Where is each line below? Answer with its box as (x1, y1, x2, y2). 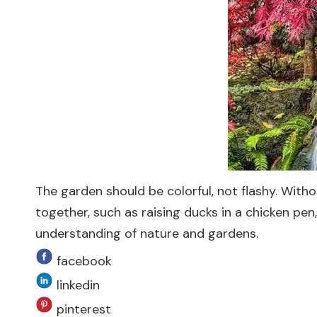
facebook (53, 253, 112, 270)
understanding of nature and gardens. (35, 225, 258, 242)
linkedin (53, 277, 100, 294)
